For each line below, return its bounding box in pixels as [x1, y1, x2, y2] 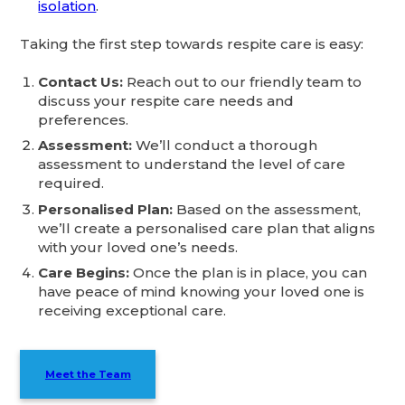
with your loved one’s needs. [38, 238, 239, 256]
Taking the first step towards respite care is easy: [20, 34, 364, 52]
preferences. [38, 110, 129, 128]
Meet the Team [44, 368, 131, 381]
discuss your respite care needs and [38, 91, 295, 109]
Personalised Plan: [38, 200, 174, 218]
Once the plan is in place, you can [129, 264, 368, 282]
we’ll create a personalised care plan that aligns [38, 219, 376, 237]
